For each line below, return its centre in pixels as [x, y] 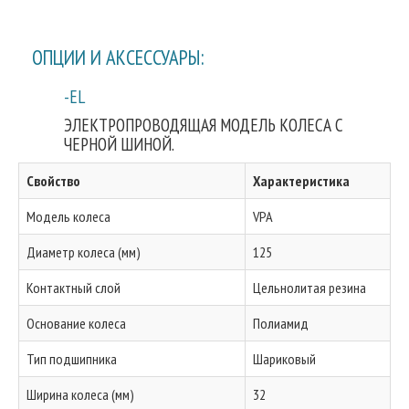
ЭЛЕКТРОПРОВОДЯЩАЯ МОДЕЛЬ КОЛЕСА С [204, 125]
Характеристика [301, 181]
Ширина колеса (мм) [80, 394]
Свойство [53, 181]
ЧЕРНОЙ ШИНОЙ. [119, 144]
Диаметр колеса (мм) [84, 252]
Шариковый [284, 359]
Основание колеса [76, 323]
